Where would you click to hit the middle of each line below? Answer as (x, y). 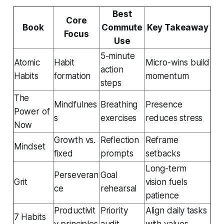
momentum (167, 76)
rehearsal (118, 188)
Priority (114, 210)
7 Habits (30, 217)
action (112, 69)
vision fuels (166, 182)
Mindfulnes (75, 104)
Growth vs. (75, 140)
